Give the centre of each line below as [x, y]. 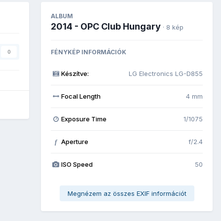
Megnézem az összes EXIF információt [127, 193]
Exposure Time [84, 119]
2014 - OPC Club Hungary [106, 26]
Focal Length [81, 96]
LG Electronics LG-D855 [166, 73]
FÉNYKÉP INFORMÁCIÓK [89, 52]
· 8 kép [173, 27]
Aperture [74, 141]
